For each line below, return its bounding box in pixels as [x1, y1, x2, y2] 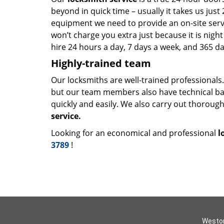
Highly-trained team [51, 56, 151, 70]
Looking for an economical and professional [51, 127, 218, 138]
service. [51, 110, 83, 121]
